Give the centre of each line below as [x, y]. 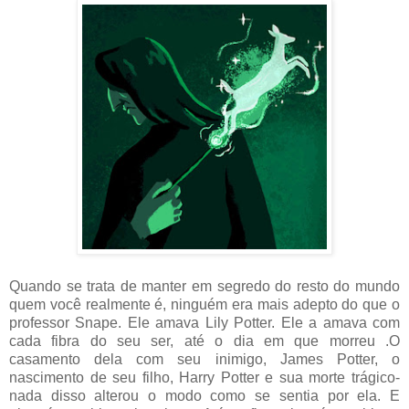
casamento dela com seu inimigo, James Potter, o [204, 359]
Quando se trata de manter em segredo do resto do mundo [204, 286]
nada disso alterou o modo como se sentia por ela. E [204, 395]
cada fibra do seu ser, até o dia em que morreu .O [204, 341]
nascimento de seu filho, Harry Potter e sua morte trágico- [204, 377]
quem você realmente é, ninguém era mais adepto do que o [204, 304]
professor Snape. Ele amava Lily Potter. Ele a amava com [204, 322]
